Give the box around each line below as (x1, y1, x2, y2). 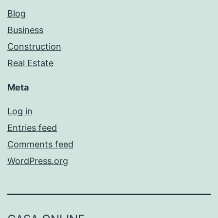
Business (7, 25, 43, 36)
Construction (7, 41, 61, 52)
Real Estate (7, 58, 54, 69)
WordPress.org (7, 156, 68, 166)
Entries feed (7, 123, 57, 133)
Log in (7, 106, 33, 117)
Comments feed (7, 139, 73, 150)
